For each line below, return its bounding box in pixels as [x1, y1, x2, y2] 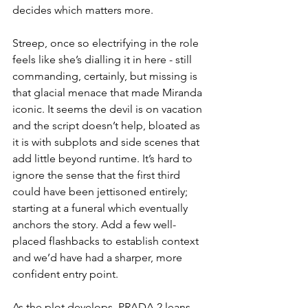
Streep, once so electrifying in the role [12, 36, 201, 50]
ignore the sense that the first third [12, 168, 183, 182]
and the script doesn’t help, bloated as [12, 119, 203, 133]
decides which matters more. [12, 3, 153, 17]
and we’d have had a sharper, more [12, 251, 185, 265]
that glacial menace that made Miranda [12, 86, 205, 100]
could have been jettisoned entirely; [12, 185, 190, 199]
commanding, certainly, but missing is [12, 69, 200, 83]
